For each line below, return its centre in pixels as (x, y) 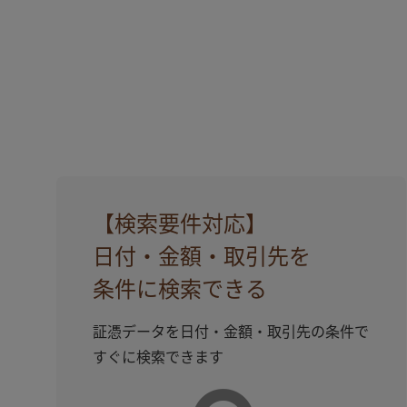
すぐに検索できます (158, 358)
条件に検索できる (180, 290)
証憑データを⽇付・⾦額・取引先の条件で (231, 333)
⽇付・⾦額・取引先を (202, 257)
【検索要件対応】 (180, 224)
